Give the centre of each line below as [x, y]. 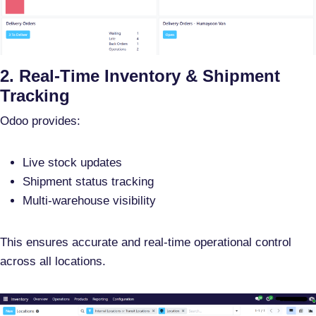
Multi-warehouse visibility [89, 200]
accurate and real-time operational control [182, 242]
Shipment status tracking [88, 181]
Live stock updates [72, 162]
